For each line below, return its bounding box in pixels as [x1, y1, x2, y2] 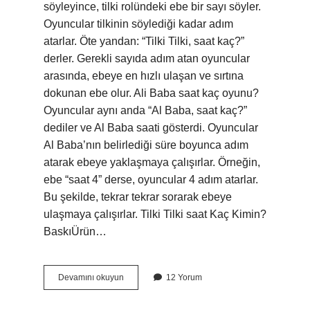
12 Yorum [166, 273, 202, 282]
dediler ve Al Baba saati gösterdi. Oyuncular [44, 122, 258, 134]
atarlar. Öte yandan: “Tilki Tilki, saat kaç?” [44, 35, 244, 47]
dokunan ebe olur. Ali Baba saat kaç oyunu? [44, 87, 259, 99]
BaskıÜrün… [44, 226, 107, 237]
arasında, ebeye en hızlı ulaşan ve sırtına [44, 70, 244, 82]
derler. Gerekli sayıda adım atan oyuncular [44, 53, 250, 64]
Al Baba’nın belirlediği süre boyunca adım [44, 139, 248, 151]
